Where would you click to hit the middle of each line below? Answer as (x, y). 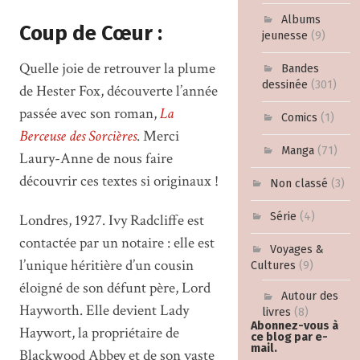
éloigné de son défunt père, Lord (115, 288)
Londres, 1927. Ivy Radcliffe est (111, 220)
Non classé (299, 184)
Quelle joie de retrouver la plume (117, 68)
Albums (301, 20)
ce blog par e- (289, 337)
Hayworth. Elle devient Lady (104, 310)
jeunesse (285, 36)
